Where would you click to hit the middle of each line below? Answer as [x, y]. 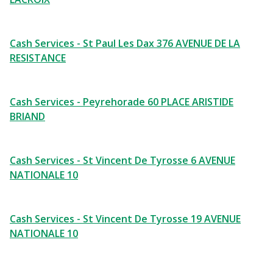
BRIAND [27, 116]
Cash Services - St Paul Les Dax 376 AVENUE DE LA [125, 43]
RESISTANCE [38, 58]
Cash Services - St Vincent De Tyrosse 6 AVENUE [122, 160]
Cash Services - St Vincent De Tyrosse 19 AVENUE [125, 219]
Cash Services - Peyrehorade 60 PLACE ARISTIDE [122, 102]
